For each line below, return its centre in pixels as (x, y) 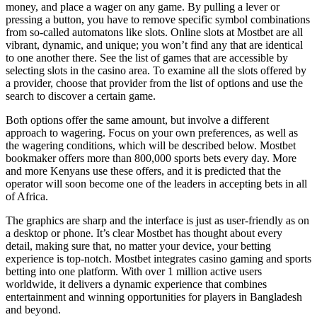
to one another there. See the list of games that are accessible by (147, 58)
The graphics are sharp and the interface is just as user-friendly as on (157, 221)
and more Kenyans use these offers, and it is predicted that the (143, 171)
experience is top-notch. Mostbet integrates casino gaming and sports (158, 259)
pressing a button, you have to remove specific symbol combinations (158, 20)
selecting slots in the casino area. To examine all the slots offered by (156, 71)
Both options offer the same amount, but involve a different (137, 120)
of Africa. (27, 197)
